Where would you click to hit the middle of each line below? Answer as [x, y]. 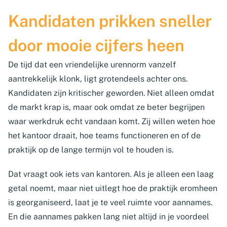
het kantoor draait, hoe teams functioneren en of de [104, 136]
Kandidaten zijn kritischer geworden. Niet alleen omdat [111, 93]
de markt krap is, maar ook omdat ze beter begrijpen [106, 107]
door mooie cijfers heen [96, 45]
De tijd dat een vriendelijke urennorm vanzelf [92, 65]
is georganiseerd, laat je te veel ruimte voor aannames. [110, 202]
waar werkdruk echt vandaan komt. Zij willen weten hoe [112, 121]
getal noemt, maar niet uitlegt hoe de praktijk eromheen [113, 188]
